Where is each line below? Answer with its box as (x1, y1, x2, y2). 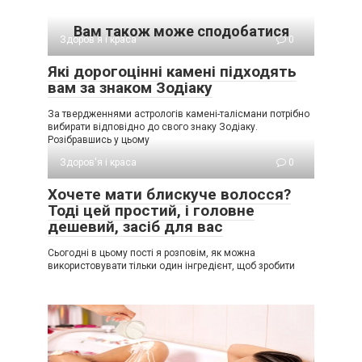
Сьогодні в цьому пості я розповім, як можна (48, 247, 255, 259)
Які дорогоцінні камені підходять (48, 62, 297, 81)
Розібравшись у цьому (48, 134, 149, 145)
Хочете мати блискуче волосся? (48, 185, 291, 204)
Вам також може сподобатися (73, 23, 289, 40)
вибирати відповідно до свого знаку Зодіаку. (48, 121, 258, 133)
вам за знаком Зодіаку (48, 78, 213, 97)
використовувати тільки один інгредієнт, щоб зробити (48, 260, 295, 271)
